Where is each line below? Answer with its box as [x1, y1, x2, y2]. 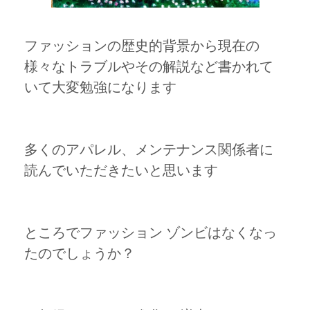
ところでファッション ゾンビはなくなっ [24, 224, 277, 240]
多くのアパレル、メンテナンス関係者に [24, 141, 273, 157]
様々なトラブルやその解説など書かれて [24, 58, 273, 74]
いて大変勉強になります [24, 79, 176, 95]
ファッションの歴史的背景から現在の [24, 37, 259, 53]
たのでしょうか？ [24, 245, 135, 261]
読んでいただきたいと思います [24, 162, 218, 178]
